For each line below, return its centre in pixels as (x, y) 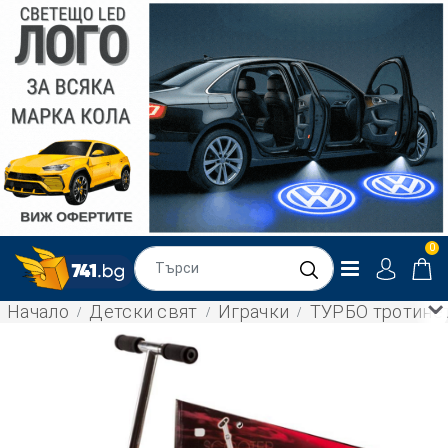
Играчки (254, 311)
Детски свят (143, 311)
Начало (38, 311)
